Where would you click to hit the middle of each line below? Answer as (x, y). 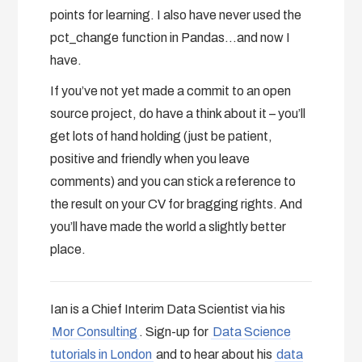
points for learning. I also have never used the (176, 15)
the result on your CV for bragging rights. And (177, 204)
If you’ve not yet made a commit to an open (171, 90)
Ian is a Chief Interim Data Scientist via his (168, 309)
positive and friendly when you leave (150, 158)
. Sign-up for (175, 331)
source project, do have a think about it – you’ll (178, 113)
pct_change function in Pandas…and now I (170, 37)
